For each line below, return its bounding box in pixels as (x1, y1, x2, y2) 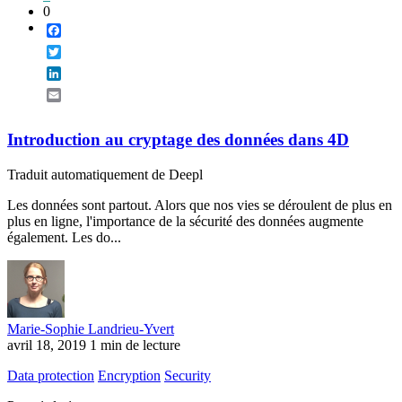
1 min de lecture (90, 336, 180, 353)
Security (164, 367, 211, 383)
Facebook (61, 22, 117, 39)
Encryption (98, 367, 161, 383)
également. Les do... (7, 229, 121, 245)
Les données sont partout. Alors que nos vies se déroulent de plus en (7, 197, 392, 213)
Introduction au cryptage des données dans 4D (7, 129, 349, 149)
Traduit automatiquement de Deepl (7, 166, 203, 182)
